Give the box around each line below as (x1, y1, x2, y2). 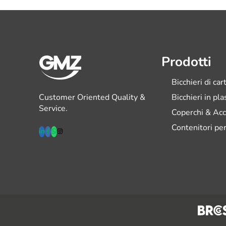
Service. (39, 103, 68, 115)
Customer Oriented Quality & (39, 92, 146, 103)
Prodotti (161, 53, 211, 71)
